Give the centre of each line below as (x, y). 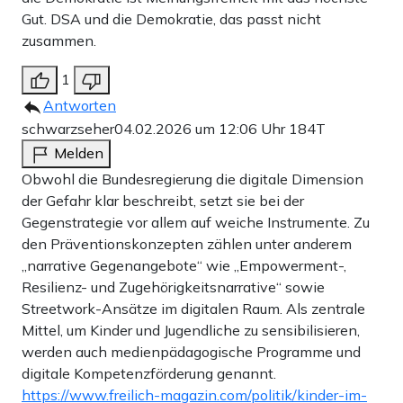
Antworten (80, 105)
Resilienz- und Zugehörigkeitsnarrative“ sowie (173, 287)
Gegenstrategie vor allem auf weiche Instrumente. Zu (196, 222)
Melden (79, 152)
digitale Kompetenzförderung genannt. (149, 373)
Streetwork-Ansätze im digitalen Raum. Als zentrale (193, 308)
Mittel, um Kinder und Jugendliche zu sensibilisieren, (191, 330)
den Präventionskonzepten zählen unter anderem (187, 243)
